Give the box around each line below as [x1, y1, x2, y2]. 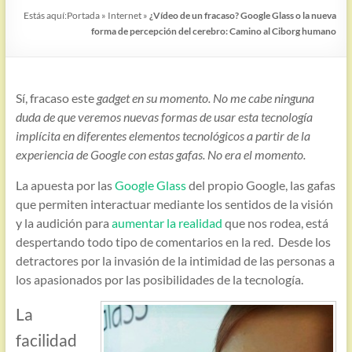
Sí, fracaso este [15, 90, 97, 105]
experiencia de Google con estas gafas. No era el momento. [15, 147, 306, 162]
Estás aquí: [24, 9, 68, 21]
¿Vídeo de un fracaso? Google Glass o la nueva [149, 9, 337, 21]
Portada [67, 9, 101, 21]
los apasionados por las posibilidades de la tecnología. [15, 272, 303, 287]
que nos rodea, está [222, 215, 328, 230]
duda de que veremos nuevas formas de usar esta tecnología [15, 109, 313, 124]
